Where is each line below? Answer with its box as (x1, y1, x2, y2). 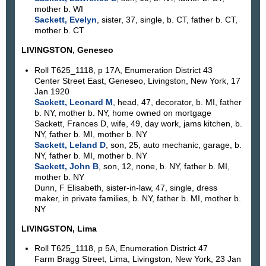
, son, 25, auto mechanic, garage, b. (105, 140, 242, 150)
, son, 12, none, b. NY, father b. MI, (98, 161, 230, 171)
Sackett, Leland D (34, 140, 106, 150)
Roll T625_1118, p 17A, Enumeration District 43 (34, 65, 213, 75)
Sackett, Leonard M (34, 97, 113, 107)
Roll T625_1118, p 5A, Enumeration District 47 (34, 243, 208, 254)
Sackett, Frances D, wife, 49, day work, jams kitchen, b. (34, 118, 242, 128)
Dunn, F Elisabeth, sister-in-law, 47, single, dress (34, 182, 217, 192)
